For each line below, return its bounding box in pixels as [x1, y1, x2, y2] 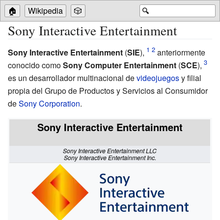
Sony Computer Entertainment [63, 59, 176, 71]
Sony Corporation [19, 97, 80, 109]
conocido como [8, 59, 63, 71]
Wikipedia [28, 5, 63, 16]
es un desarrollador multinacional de [8, 72, 137, 83]
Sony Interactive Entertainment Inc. [63, 153, 156, 162]
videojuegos [137, 72, 179, 83]
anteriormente [155, 46, 206, 58]
